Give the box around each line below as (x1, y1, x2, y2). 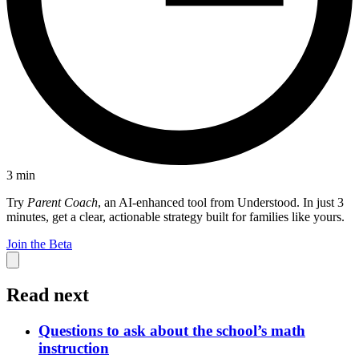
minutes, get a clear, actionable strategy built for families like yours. (6, 210, 345, 224)
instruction (38, 340, 109, 357)
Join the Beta (6, 237, 72, 252)
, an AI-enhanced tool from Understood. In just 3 (98, 196, 344, 210)
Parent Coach (27, 196, 98, 210)
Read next (6, 284, 89, 306)
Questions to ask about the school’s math (38, 322, 305, 340)
